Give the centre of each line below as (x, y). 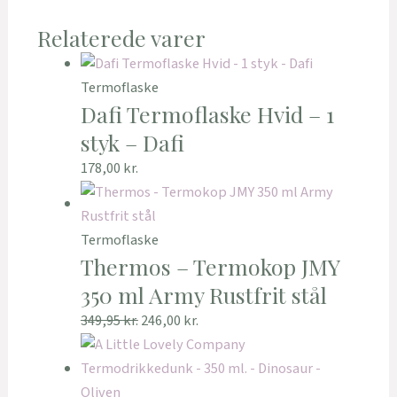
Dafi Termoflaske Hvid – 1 (207, 114)
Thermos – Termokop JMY (210, 267)
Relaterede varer (121, 37)
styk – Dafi (132, 143)
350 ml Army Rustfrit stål (203, 295)
